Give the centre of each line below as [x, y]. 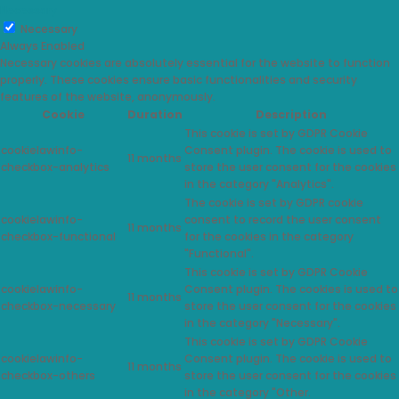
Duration [155, 115]
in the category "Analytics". [259, 184]
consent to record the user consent [283, 220]
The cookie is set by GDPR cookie [274, 203]
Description [291, 115]
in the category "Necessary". [262, 323]
